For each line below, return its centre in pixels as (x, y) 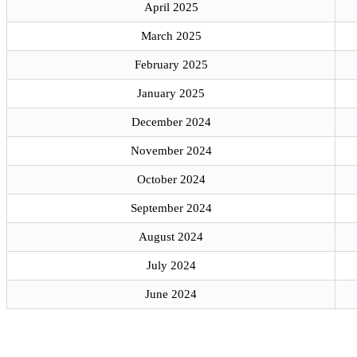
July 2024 (171, 266)
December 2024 (171, 122)
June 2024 (171, 294)
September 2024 (171, 208)
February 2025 (171, 65)
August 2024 (171, 237)
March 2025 (171, 36)
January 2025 (171, 94)
